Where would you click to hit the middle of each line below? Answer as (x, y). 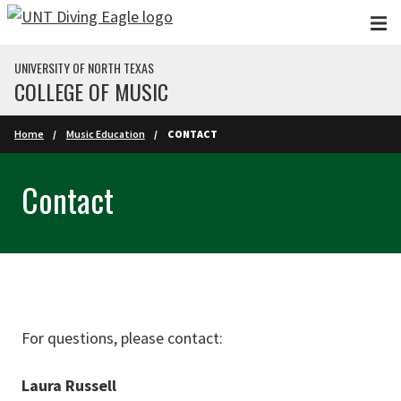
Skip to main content (79, 21)
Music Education (105, 134)
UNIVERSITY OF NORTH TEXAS (84, 68)
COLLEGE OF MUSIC (91, 91)
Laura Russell (69, 385)
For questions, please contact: (122, 338)
